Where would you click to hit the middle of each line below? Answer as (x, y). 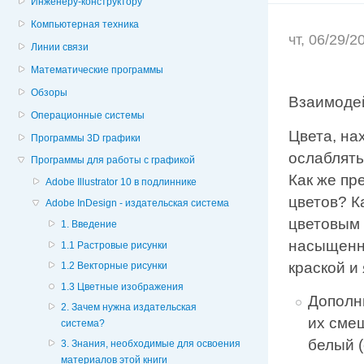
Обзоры (50, 92)
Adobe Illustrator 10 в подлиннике (121, 182)
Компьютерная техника (85, 25)
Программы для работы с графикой (113, 160)
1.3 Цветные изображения (122, 286)
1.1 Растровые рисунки (114, 245)
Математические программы (97, 69)
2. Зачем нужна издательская (128, 307)
